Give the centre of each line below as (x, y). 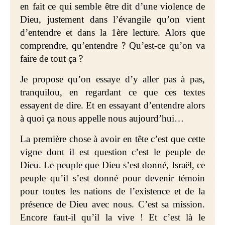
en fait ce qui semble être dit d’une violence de (113, 6)
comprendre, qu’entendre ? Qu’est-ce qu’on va (113, 45)
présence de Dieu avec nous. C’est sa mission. (113, 204)
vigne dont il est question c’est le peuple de (113, 152)
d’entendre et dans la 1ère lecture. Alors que (113, 32)
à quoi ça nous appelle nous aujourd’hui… (102, 118)
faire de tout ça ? (51, 59)
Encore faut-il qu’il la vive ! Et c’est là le (113, 217)
